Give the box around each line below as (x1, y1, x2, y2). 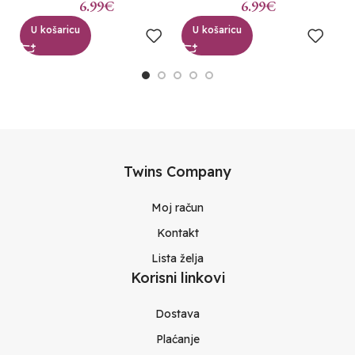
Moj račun (151, 200, 204, 215)
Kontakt (156, 225, 199, 240)
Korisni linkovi (130, 268, 225, 287)
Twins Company (124, 162, 231, 181)
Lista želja (151, 250, 204, 265)
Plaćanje (155, 331, 200, 346)
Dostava (155, 306, 200, 321)
